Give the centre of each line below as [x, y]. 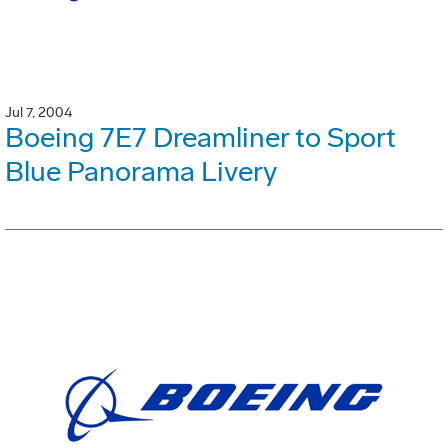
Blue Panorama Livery [141, 171]
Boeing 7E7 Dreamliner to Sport [200, 137]
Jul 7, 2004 [38, 112]
